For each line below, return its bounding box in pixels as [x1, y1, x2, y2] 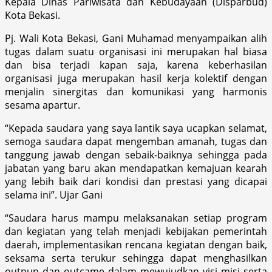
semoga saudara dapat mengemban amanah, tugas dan [5, 134, 267, 148]
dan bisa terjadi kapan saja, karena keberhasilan [5, 58, 267, 72]
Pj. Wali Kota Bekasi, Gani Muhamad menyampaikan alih [5, 31, 267, 45]
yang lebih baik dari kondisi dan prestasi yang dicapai [5, 174, 267, 188]
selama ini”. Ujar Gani [5, 188, 103, 202]
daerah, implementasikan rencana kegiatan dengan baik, [5, 237, 267, 251]
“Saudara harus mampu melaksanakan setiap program [5, 211, 267, 225]
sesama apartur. [5, 98, 80, 112]
